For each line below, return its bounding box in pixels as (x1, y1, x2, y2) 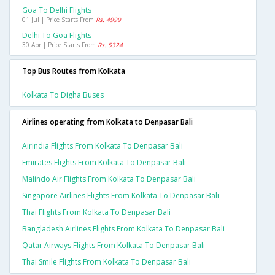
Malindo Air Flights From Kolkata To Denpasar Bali (22, 173, 196, 184)
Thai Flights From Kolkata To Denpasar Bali (22, 206, 171, 217)
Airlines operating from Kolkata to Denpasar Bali (22, 116, 193, 127)
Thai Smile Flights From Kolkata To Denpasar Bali (22, 256, 191, 267)
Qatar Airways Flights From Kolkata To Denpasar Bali (22, 239, 205, 250)
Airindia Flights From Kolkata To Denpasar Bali (22, 140, 183, 151)
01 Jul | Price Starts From (22, 15, 96, 24)
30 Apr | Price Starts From (22, 40, 98, 49)
